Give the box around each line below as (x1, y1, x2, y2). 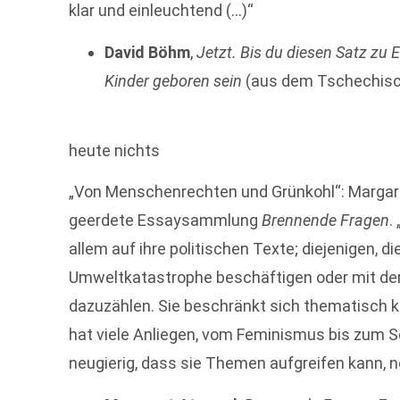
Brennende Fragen (258, 211, 390, 230)
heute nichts (69, 140, 161, 160)
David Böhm (104, 42, 191, 62)
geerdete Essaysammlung (69, 211, 259, 230)
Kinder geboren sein (104, 71, 243, 90)
